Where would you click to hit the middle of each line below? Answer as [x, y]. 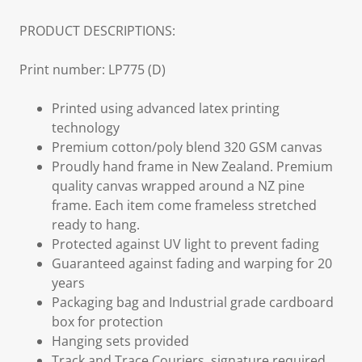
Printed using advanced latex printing [166, 108]
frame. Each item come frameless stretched [184, 205]
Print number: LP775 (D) [93, 69]
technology [86, 128]
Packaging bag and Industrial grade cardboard [193, 302]
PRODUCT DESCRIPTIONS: [97, 31]
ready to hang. [96, 225]
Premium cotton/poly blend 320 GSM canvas [187, 147]
